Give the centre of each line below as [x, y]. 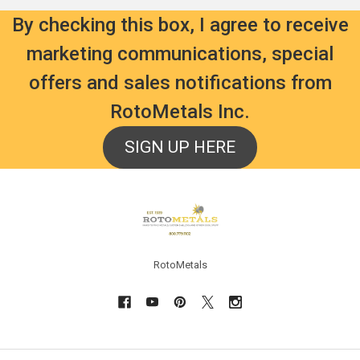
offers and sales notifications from [180, 83]
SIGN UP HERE [180, 147]
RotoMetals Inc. [180, 112]
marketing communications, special [180, 54]
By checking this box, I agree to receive [180, 25]
